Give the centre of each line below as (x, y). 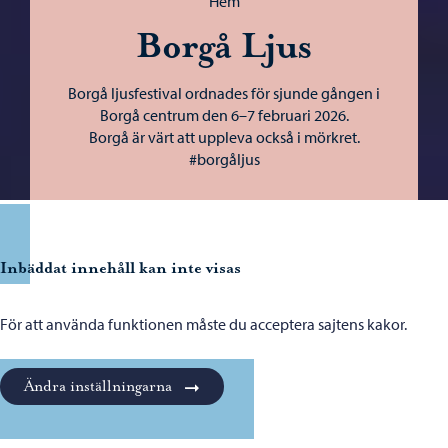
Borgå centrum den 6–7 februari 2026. (224, 114)
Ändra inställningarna (98, 386)
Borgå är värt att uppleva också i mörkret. (224, 136)
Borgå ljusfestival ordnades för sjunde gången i (224, 92)
